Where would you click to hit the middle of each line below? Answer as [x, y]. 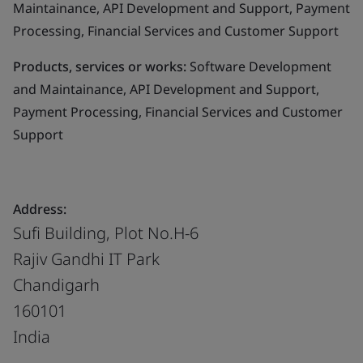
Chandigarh [56, 284]
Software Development [259, 66]
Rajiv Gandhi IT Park [86, 258]
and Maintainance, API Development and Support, [166, 89]
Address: [40, 209]
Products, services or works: [100, 66]
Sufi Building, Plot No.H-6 [106, 233]
